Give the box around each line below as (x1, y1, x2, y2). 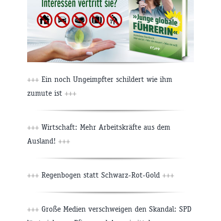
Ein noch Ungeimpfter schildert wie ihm (39, 74, 172, 84)
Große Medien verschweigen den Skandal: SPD (39, 204, 191, 214)
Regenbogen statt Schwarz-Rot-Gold (39, 170, 162, 180)
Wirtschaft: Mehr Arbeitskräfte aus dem (39, 122, 170, 132)
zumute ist (27, 88, 65, 98)
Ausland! (27, 136, 58, 146)
